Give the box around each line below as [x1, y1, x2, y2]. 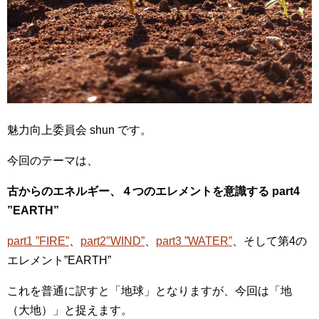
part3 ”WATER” [156, 235, 232, 247]
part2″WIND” [80, 235, 145, 247]
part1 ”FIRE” [7, 235, 69, 247]
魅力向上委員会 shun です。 [7, 124, 152, 136]
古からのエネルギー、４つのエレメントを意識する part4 [7, 185, 300, 197]
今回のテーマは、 [7, 155, 98, 167]
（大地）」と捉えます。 [7, 304, 132, 316]
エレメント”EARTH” [7, 254, 111, 266]
